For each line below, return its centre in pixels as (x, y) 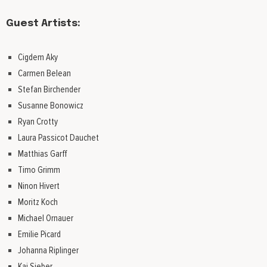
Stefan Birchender (49, 89)
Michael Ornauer (46, 218)
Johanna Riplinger (48, 250)
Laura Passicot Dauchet (58, 138)
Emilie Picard (39, 234)
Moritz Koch (38, 202)
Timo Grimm (39, 170)
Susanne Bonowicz (51, 105)
